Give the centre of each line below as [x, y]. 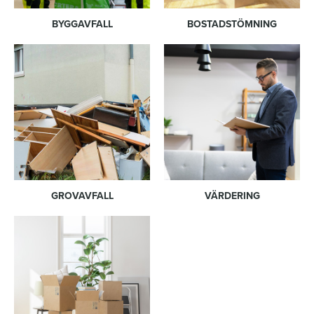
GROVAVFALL [82, 196]
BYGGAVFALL [82, 24]
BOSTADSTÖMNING [232, 24]
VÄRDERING [232, 196]
